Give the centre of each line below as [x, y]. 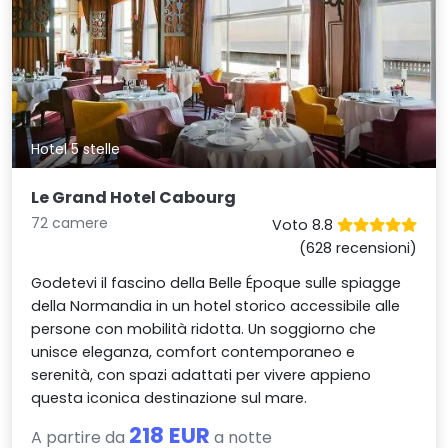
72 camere [70, 222]
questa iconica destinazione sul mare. [169, 397]
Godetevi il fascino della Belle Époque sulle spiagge [216, 282]
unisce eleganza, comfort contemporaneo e [193, 351]
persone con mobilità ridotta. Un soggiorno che [204, 328]
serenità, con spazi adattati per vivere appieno [201, 374]
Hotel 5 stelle [76, 149]
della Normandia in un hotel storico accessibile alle [216, 305]
